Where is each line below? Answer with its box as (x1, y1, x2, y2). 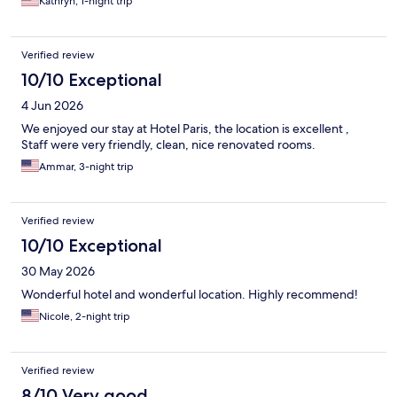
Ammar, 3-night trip (39, 160, 134, 175)
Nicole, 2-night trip (39, 309, 130, 324)
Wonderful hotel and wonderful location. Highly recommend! (21, 286, 358, 303)
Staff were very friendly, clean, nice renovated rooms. (21, 136, 315, 153)
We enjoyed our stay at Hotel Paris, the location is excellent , (21, 121, 349, 137)
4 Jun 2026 (21, 97, 83, 114)
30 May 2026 (21, 263, 95, 280)
